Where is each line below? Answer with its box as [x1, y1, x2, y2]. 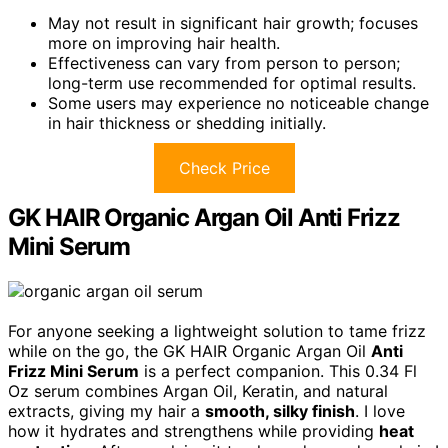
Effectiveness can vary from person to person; [48, 53, 400, 73]
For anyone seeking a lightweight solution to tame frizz [8, 320, 426, 341]
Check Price [178, 158, 270, 178]
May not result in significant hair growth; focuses [48, 13, 418, 33]
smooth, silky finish [205, 400, 355, 421]
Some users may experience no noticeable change [48, 93, 429, 113]
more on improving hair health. [48, 33, 280, 53]
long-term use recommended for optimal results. [48, 73, 416, 93]
